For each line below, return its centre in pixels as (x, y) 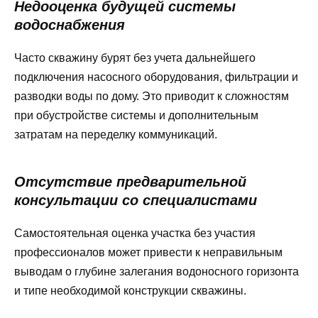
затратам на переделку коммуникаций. (116, 134)
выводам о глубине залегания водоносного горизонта (157, 271)
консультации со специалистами (136, 200)
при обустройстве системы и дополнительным (136, 115)
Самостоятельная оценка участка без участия (135, 233)
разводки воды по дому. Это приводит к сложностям (152, 96)
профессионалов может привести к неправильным (148, 252)
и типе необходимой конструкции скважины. (130, 290)
